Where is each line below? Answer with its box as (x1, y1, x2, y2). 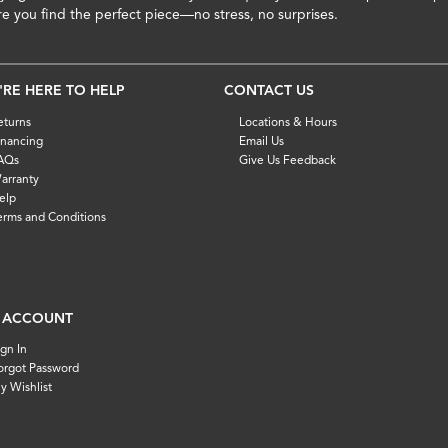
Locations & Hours (238, 113, 337, 129)
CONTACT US (224, 82, 314, 100)
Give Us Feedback (238, 151, 336, 167)
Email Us (238, 132, 284, 148)
